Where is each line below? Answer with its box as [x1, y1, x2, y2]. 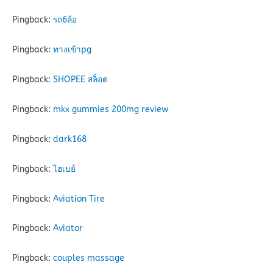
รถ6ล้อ [53, 14, 77, 25]
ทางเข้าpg [53, 44, 91, 55]
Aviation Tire [53, 193, 105, 204]
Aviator [53, 223, 83, 234]
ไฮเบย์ [53, 163, 76, 174]
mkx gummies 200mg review [53, 104, 168, 115]
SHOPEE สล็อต [53, 74, 108, 85]
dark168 [53, 133, 87, 144]
